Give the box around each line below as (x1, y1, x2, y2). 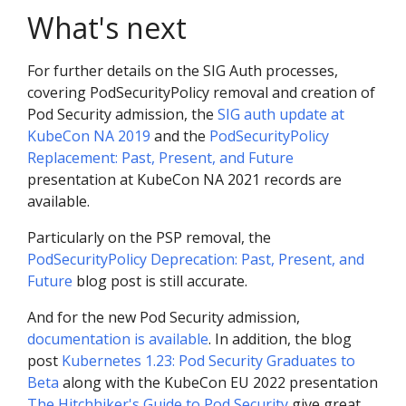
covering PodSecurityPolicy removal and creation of (27, 82, 375, 102)
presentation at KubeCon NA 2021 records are (27, 169, 342, 189)
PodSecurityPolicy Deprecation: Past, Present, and (27, 248, 364, 269)
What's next (27, 7, 187, 47)
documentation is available (27, 328, 208, 349)
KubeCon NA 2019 (27, 125, 150, 146)
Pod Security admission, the (27, 103, 217, 124)
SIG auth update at (217, 103, 344, 124)
